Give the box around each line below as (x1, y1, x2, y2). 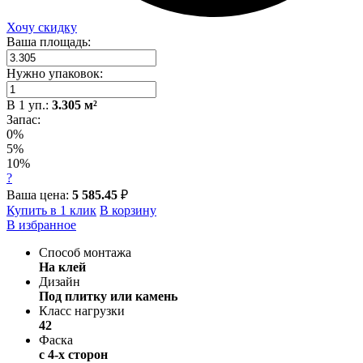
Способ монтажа (39, 245, 131, 259)
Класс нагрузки (39, 303, 125, 318)
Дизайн (39, 274, 80, 288)
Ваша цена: (6, 187, 72, 202)
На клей (39, 259, 86, 274)
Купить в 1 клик (6, 203, 96, 217)
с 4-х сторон (39, 347, 108, 361)
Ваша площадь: (6, 34, 91, 49)
